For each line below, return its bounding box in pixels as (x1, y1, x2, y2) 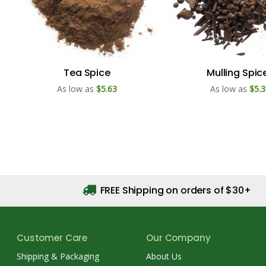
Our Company (146, 231, 211, 244)
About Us (146, 250, 182, 262)
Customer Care (17, 231, 88, 244)
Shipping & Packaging (17, 250, 99, 262)
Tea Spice (64, 65, 110, 80)
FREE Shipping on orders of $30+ (97, 183, 251, 197)
